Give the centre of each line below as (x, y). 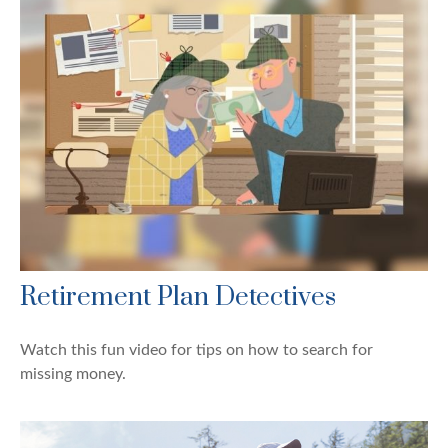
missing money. (73, 373)
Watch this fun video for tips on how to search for (196, 349)
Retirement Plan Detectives (178, 297)
